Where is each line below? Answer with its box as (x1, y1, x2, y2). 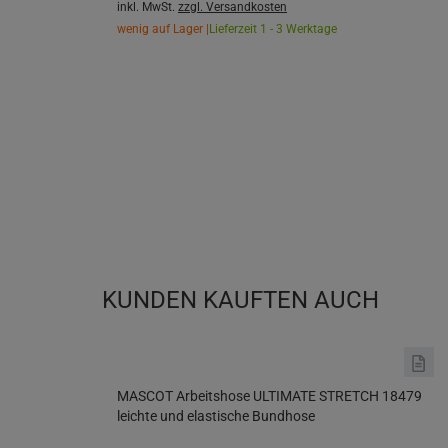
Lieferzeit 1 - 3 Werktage (209, 22, 337, 37)
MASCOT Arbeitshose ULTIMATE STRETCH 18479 (117, 388, 422, 405)
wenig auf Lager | (117, 22, 209, 37)
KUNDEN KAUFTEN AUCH (102, 286, 379, 315)
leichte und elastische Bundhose (117, 408, 315, 425)
